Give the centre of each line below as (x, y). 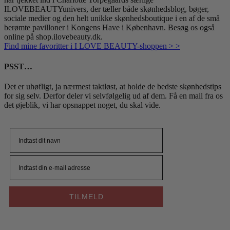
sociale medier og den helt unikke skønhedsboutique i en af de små (112, 18)
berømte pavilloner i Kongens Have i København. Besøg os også (109, 28)
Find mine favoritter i (38, 46)
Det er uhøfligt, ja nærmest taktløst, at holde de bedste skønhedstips (113, 86)
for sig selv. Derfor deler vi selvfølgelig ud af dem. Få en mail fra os (113, 95)
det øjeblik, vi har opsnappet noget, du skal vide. (82, 105)
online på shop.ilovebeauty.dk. (53, 37)
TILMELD (86, 197)
